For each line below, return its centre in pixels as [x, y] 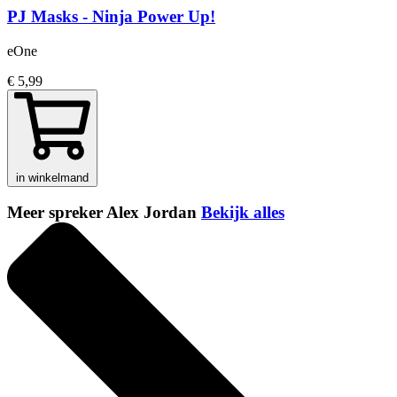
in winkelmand [52, 177]
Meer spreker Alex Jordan [104, 213]
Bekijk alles [243, 213]
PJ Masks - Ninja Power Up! [111, 16]
